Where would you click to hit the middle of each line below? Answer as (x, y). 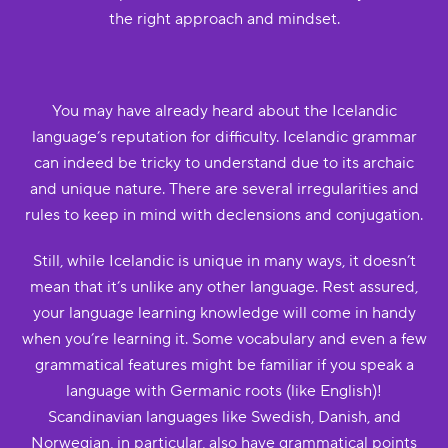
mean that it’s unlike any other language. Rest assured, (224, 287)
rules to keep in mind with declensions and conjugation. (224, 215)
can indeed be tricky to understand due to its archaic (224, 163)
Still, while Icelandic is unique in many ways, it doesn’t (224, 261)
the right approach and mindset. (224, 19)
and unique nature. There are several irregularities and (224, 189)
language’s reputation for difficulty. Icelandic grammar (224, 137)
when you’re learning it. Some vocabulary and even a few (224, 339)
